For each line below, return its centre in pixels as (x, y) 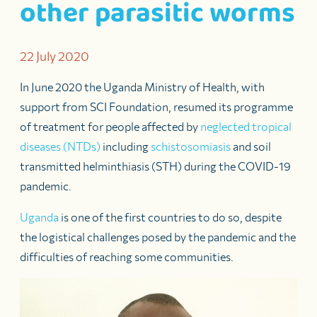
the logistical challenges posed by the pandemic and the (158, 237)
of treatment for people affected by (110, 126)
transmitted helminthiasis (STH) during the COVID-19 (155, 166)
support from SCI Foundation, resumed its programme (156, 106)
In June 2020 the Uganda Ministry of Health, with (142, 87)
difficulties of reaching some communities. (127, 257)
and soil (251, 146)
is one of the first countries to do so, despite (170, 217)
